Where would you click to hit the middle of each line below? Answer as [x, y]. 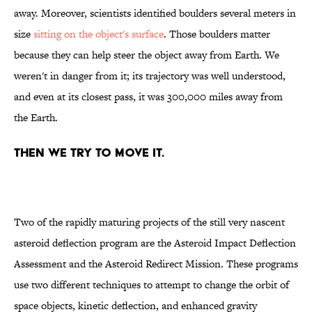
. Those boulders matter [217, 34]
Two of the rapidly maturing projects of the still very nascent [149, 222]
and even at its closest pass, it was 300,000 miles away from [148, 97]
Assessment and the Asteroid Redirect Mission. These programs [156, 264]
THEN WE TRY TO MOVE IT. [89, 153]
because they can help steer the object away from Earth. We [147, 55]
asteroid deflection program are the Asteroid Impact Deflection [155, 243]
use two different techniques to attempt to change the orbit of [151, 285]
